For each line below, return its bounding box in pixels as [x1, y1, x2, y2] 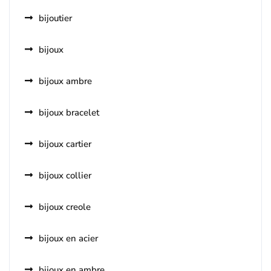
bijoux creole [39, 201, 91, 214]
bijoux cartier [39, 138, 91, 151]
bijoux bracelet [39, 106, 99, 119]
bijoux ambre [39, 75, 92, 88]
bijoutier [39, 12, 72, 25]
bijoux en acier [39, 232, 98, 245]
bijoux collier [39, 169, 91, 182]
